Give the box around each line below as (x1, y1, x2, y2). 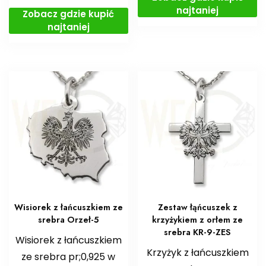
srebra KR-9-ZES (164, 226, 232, 239)
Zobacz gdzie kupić (23, 7, 115, 20)
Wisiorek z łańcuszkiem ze (14, 201, 123, 214)
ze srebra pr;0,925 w (21, 250, 116, 264)
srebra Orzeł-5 (38, 214, 99, 226)
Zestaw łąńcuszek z (157, 201, 237, 214)
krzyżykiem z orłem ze (152, 214, 243, 226)
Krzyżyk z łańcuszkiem (146, 246, 249, 260)
